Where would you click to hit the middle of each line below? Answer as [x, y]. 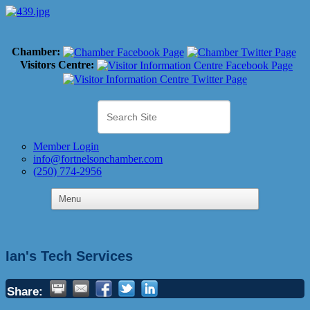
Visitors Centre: [57, 65]
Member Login [66, 146]
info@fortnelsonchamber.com [98, 158]
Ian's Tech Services [69, 256]
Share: [25, 291]
